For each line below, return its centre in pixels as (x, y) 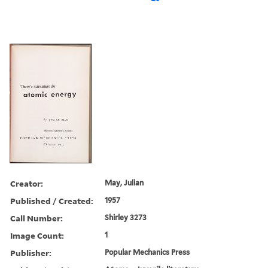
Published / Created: (52, 200)
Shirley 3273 (126, 217)
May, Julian (124, 182)
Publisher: (31, 252)
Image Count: (37, 235)
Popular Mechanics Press (147, 252)
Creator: (27, 183)
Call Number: (36, 218)
